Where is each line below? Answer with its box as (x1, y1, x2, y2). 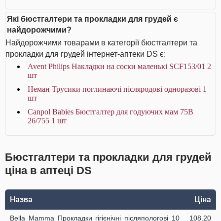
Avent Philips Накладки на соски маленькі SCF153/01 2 (28, 62, 211, 71)
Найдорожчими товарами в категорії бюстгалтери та (5, 38, 197, 47)
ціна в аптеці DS (5, 164, 92, 177)
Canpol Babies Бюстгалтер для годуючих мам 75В (28, 108, 193, 116)
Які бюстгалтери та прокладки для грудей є (7, 15, 178, 23)
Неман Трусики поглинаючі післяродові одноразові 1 (28, 85, 207, 93)
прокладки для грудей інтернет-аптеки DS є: (5, 50, 166, 58)
